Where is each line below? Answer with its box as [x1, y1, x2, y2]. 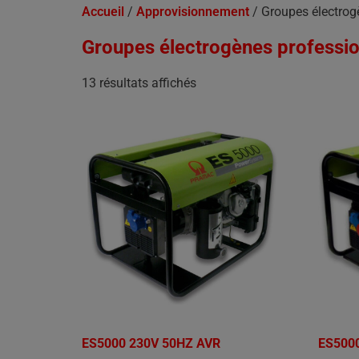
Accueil [82, 4, 124, 19]
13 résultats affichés [82, 75, 196, 91]
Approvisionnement [136, 4, 249, 19]
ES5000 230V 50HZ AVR [82, 336, 220, 352]
